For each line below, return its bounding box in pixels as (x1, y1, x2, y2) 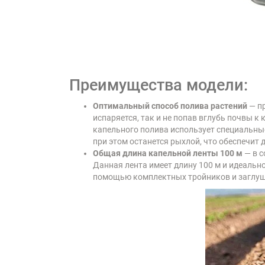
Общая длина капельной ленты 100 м (93, 148, 243, 158)
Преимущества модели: (69, 75, 248, 95)
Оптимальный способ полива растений (93, 101, 247, 111)
